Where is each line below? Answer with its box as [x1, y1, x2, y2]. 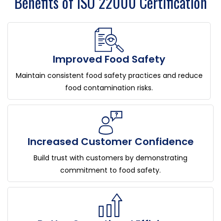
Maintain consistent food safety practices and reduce [15, 71, 203, 81]
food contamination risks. [65, 83, 153, 93]
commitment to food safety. [60, 165, 161, 176]
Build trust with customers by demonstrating [34, 153, 187, 163]
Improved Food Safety [53, 52, 165, 67]
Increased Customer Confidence [27, 135, 194, 149]
